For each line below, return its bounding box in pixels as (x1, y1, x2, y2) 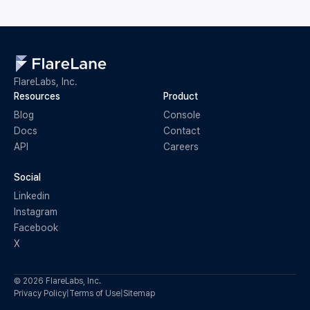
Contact (163, 125, 200, 136)
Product (163, 90, 198, 102)
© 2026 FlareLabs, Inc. (14, 275, 101, 286)
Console (163, 109, 201, 120)
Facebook (14, 221, 58, 233)
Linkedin (14, 190, 50, 201)
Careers (163, 140, 199, 152)
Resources (14, 90, 60, 102)
